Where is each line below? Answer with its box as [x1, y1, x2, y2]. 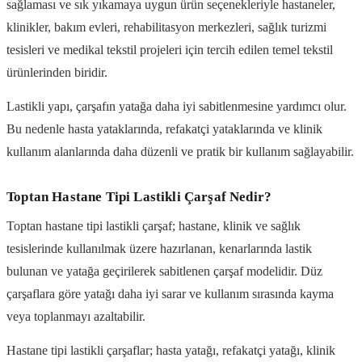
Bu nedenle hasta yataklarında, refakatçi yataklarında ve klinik [6, 122, 322, 137]
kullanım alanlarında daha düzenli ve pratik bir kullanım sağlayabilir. [6, 145, 354, 159]
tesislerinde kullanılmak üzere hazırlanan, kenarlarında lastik [6, 241, 312, 255]
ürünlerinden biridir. [6, 65, 107, 79]
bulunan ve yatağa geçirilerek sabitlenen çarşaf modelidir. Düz [6, 263, 322, 278]
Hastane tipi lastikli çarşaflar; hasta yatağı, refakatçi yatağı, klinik [6, 343, 335, 358]
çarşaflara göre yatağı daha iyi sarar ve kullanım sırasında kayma [6, 286, 334, 301]
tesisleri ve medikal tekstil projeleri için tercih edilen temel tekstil [6, 42, 333, 57]
